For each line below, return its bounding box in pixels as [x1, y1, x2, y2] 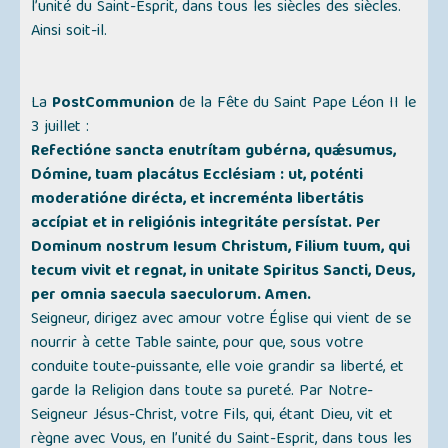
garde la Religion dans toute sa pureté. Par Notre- [31, 378, 374, 407]
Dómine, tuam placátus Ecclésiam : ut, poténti [31, 162, 364, 191]
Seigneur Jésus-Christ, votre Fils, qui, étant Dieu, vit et [31, 402, 394, 431]
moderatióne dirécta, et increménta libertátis [31, 186, 365, 215]
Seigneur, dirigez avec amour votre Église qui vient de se [31, 306, 412, 335]
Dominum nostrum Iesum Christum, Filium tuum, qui [31, 234, 411, 263]
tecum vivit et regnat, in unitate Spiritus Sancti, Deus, [31, 258, 416, 287]
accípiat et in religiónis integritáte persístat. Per [31, 210, 382, 239]
